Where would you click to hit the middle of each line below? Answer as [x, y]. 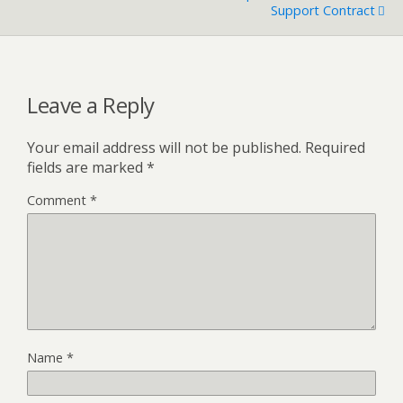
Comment [58, 201]
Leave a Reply [91, 105]
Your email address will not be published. [164, 148]
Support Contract [323, 11]
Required [335, 148]
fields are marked [87, 168]
